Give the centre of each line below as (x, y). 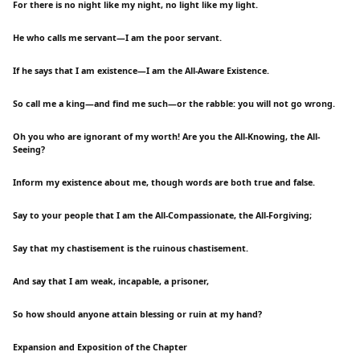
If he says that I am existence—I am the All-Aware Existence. (141, 71)
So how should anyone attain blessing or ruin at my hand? (137, 314)
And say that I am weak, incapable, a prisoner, (111, 282)
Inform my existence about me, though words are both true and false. (164, 183)
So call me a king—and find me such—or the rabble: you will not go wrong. (174, 104)
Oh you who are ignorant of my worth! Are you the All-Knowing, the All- (166, 137)
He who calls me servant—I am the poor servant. (117, 38)
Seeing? (29, 150)
